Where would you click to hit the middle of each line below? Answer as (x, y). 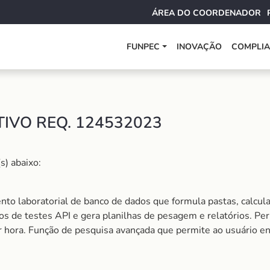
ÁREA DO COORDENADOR (206, 13)
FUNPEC (143, 47)
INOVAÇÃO (199, 47)
